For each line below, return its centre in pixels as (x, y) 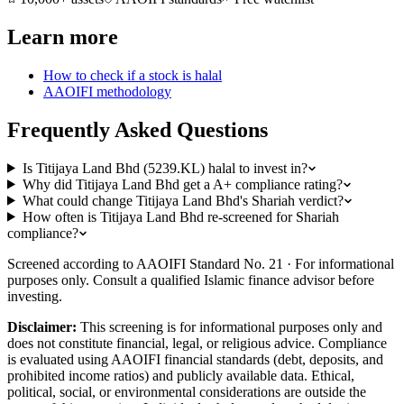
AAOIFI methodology (107, 91)
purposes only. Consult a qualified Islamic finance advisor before (191, 280)
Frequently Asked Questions (138, 129)
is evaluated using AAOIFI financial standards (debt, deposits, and (195, 359)
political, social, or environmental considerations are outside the (187, 391)
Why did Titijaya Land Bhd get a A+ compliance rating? (182, 184)
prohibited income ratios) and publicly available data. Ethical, (181, 375)
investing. (35, 296)
